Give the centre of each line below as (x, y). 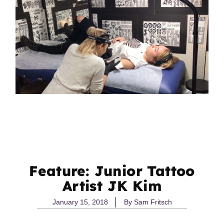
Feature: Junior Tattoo (112, 170)
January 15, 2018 (80, 202)
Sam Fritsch (152, 202)
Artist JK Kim (112, 185)
